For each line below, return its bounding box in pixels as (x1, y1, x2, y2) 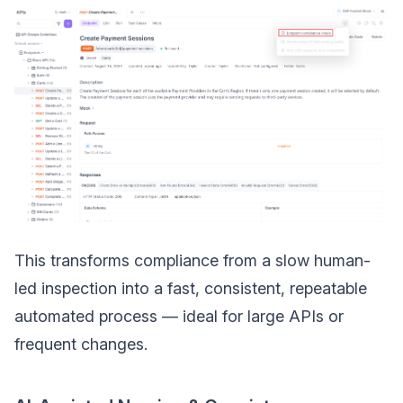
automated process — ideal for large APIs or (14, 307, 344, 327)
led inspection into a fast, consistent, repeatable (14, 279, 367, 299)
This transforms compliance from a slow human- (14, 251, 371, 271)
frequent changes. (14, 335, 148, 354)
